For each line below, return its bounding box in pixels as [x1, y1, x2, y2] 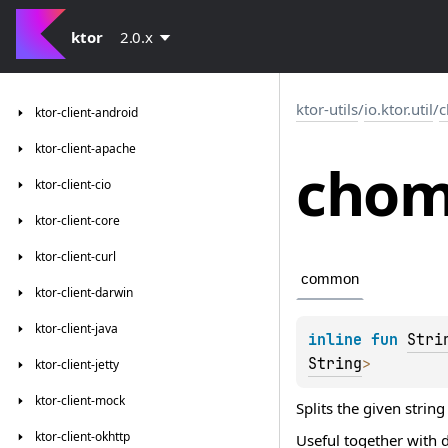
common [301, 270, 359, 288]
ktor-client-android [35, 104, 138, 121]
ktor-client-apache [35, 140, 136, 157]
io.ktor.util [364, 99, 433, 119]
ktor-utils [296, 99, 358, 119]
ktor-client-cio [35, 176, 111, 193]
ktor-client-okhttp [35, 428, 130, 445]
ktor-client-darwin [35, 284, 133, 301]
